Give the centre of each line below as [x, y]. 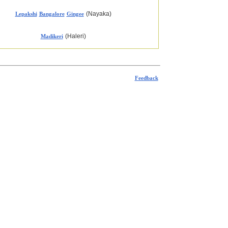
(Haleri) [75, 36]
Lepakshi [26, 14]
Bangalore [52, 14]
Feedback [146, 78]
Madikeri [52, 36]
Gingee [75, 14]
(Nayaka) [98, 14]
